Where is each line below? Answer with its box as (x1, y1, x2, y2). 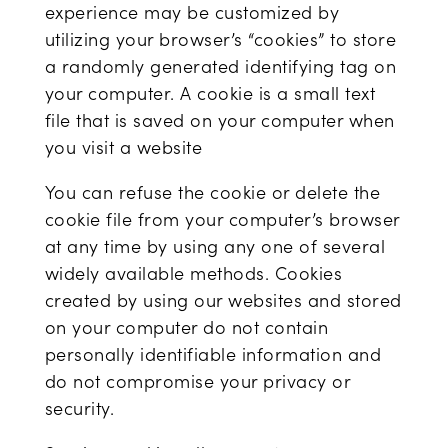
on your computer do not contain (44, 315, 329, 339)
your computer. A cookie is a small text (44, 81, 376, 105)
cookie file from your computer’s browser (44, 207, 400, 231)
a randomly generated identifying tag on (44, 54, 397, 78)
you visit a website (44, 135, 203, 159)
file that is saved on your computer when (44, 108, 395, 132)
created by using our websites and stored (44, 288, 402, 312)
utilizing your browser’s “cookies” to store (44, 27, 397, 51)
